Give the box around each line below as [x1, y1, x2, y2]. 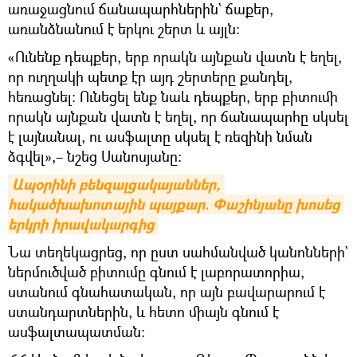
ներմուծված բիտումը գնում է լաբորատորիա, [8, 261, 304, 281]
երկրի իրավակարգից [8, 214, 155, 234]
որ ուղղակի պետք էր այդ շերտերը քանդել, [8, 66, 292, 86]
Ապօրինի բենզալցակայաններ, [12, 174, 221, 194]
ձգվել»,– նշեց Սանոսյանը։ [8, 146, 182, 166]
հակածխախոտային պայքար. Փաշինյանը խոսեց [8, 194, 340, 214]
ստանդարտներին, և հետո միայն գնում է [8, 301, 279, 321]
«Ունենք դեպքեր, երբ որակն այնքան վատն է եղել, [8, 46, 342, 66]
